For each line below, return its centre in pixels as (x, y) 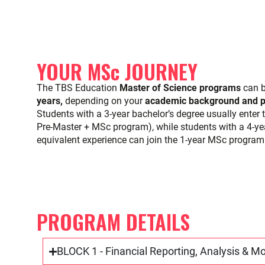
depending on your (104, 101)
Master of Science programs (180, 88)
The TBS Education (78, 88)
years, (50, 101)
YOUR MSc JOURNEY (117, 71)
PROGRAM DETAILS (113, 222)
